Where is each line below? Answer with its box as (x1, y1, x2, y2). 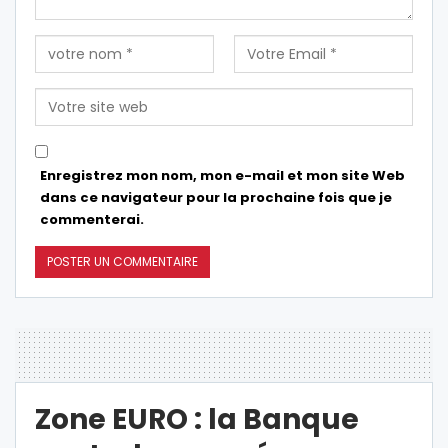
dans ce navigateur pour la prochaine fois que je (40, 188, 392, 208)
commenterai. (40, 210, 144, 230)
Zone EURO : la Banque (35, 400, 359, 440)
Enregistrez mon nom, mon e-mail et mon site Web (40, 166, 405, 186)
